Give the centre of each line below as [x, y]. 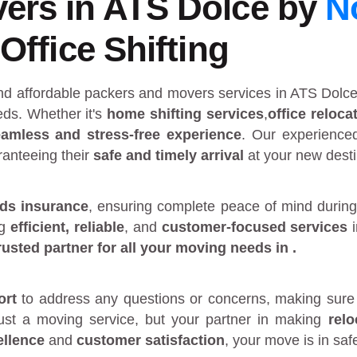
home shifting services [185, 114]
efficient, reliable [67, 228]
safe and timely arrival [169, 156]
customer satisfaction [151, 341]
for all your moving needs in [193, 248]
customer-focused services [255, 228]
